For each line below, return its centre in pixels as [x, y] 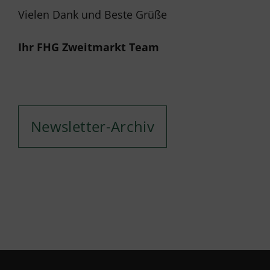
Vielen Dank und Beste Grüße [93, 14]
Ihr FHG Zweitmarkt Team [89, 47]
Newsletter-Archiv [93, 126]
